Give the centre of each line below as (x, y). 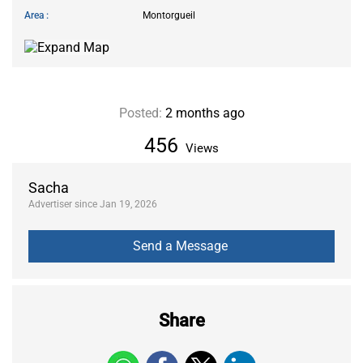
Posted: (140, 113)
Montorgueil (169, 15)
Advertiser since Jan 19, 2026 (93, 204)
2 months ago (203, 113)
